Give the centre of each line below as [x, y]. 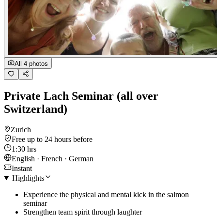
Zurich [21, 129]
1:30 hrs [24, 149]
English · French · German [53, 158]
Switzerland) [36, 109]
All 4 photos [31, 64]
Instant [22, 168]
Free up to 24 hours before [52, 139]
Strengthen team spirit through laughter [83, 212]
